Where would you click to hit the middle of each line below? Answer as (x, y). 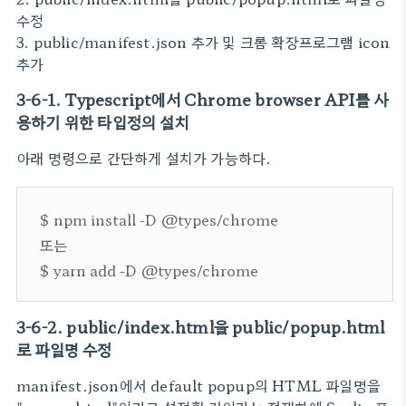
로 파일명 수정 (64, 349)
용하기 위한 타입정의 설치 (103, 122)
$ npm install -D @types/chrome (159, 219)
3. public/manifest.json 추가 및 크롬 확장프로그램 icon (203, 42)
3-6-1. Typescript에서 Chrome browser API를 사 (203, 99)
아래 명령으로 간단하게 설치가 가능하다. (144, 158)
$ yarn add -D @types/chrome (149, 270)
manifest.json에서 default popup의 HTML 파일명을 (199, 385)
